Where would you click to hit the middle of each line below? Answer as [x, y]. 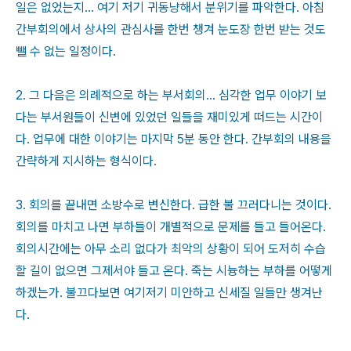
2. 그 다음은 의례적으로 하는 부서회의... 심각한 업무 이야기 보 [171, 95]
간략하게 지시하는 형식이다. [86, 161]
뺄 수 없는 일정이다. [66, 51]
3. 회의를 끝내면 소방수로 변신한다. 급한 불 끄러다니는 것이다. [174, 205]
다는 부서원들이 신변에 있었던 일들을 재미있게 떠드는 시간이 [169, 117]
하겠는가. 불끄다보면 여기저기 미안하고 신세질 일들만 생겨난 [169, 293]
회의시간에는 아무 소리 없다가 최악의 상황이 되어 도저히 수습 [171, 249]
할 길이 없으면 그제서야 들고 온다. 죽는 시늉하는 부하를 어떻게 [174, 271]
